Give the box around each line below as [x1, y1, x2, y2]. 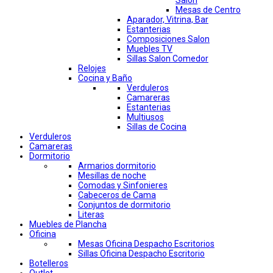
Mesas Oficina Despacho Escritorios [78, 239, 214, 249]
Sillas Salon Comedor [127, 54, 208, 64]
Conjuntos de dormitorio [78, 200, 171, 210]
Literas [78, 210, 104, 220]
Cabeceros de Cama [78, 190, 156, 200]
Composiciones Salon [127, 34, 210, 44]
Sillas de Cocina [127, 122, 186, 132]
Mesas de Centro [175, 5, 241, 15]
